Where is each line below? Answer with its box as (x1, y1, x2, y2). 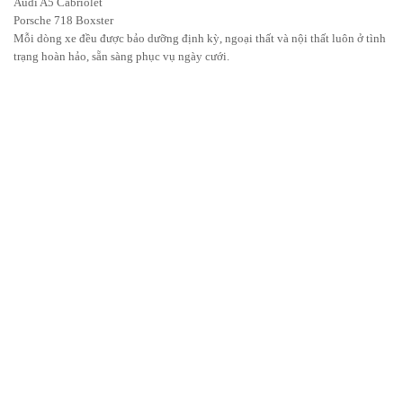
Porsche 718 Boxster (13, 13, 113, 28)
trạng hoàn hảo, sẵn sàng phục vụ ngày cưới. (13, 49, 229, 64)
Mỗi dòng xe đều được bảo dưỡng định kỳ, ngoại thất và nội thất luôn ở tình (13, 31, 386, 46)
